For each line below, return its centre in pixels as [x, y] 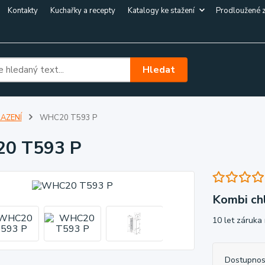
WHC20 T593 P [67, 118]
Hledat [159, 70]
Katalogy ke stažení [161, 11]
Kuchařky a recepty [83, 11]
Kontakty [23, 11]
